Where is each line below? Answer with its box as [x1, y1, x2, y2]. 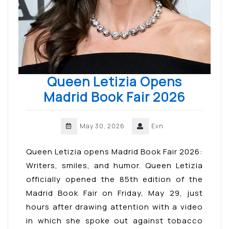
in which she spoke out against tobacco [26, 215, 203, 226]
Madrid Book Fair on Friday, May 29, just [26, 187, 203, 198]
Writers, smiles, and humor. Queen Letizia [26, 159, 203, 171]
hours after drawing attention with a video [26, 201, 203, 212]
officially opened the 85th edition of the [26, 173, 203, 185]
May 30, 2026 [79, 121, 125, 130]
